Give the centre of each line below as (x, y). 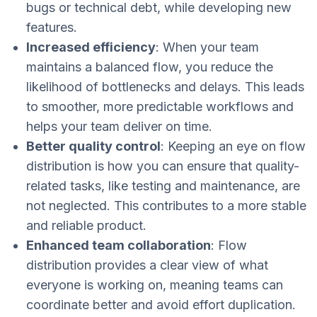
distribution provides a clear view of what (147, 265)
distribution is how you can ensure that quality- (163, 166)
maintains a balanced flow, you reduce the (150, 67)
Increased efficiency (91, 47)
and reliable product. (86, 226)
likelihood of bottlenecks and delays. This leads (165, 87)
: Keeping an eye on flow (233, 146)
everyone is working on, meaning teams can (155, 285)
